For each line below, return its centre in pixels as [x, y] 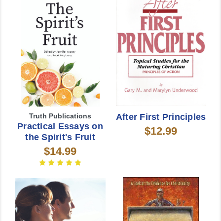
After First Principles [161, 117]
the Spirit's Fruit [60, 137]
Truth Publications [60, 116]
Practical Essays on [60, 126]
